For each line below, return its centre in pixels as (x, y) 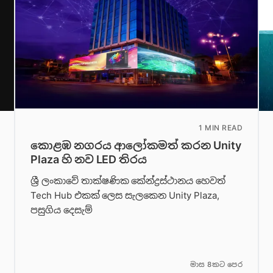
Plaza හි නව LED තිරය (89, 160)
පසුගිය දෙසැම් (62, 210)
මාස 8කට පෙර (216, 265)
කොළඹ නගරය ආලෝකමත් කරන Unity (136, 146)
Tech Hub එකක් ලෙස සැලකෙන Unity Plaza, (125, 195)
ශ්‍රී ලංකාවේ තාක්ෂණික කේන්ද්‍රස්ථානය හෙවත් (128, 180)
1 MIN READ (221, 128)
